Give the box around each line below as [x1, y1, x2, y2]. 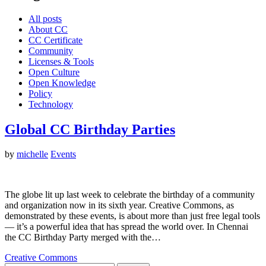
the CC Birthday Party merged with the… [5, 232, 161, 243]
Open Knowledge [28, 77, 96, 88]
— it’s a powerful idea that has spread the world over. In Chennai [5, 221, 248, 232]
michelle [17, 149, 48, 160]
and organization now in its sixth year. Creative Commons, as [5, 200, 234, 211]
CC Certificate [28, 34, 83, 45]
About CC [28, 24, 68, 34]
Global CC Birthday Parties [5, 121, 175, 137]
